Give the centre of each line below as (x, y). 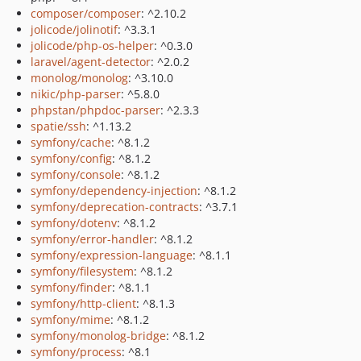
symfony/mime (71, 320)
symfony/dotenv (74, 223)
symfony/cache (71, 142)
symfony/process (76, 352)
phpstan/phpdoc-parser (95, 110)
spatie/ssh (58, 126)
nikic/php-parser (76, 94)
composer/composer (86, 13)
